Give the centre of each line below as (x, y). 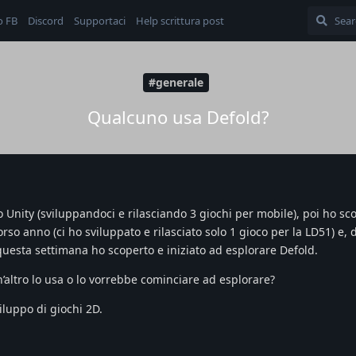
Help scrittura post (180, 21)
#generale (176, 83)
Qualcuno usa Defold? (178, 116)
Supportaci (100, 21)
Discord (46, 21)
